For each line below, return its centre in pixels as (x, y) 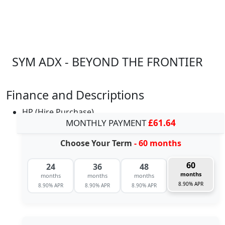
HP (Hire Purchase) (58, 112)
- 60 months (157, 143)
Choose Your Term (97, 143)
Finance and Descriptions (75, 95)
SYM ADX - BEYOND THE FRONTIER (107, 62)
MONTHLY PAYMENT (107, 123)
